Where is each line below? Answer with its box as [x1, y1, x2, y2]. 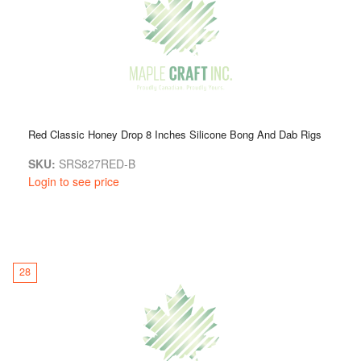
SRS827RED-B [56, 155, 135, 172]
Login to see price [28, 172, 119, 189]
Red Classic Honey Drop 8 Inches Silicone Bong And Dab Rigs [28, 126, 322, 142]
